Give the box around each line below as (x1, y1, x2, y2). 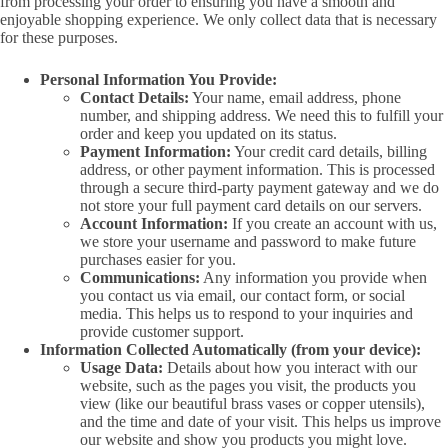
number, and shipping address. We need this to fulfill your (80, 107, 443, 125)
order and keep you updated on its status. (80, 125, 337, 143)
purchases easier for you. (80, 251, 236, 269)
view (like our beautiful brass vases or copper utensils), (80, 395, 425, 413)
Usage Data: (80, 359, 163, 377)
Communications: (80, 269, 200, 287)
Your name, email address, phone (189, 89, 401, 107)
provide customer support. (80, 323, 244, 341)
